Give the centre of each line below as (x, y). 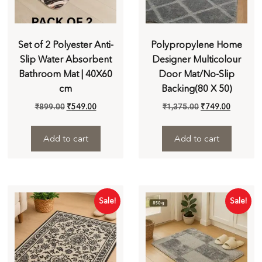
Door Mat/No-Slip (196, 73)
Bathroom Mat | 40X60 (65, 73)
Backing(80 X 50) (196, 88)
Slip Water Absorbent (65, 59)
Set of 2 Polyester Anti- (65, 44)
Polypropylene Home (196, 44)
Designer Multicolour (196, 59)
